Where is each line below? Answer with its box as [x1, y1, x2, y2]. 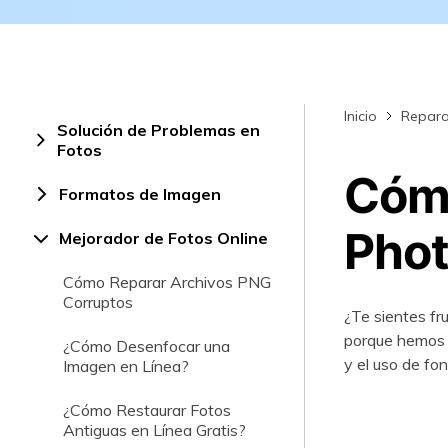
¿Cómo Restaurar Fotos [63, 400, 231, 420]
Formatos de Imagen [59, 184, 221, 204]
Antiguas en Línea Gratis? [63, 420, 246, 440]
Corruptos [63, 292, 133, 312]
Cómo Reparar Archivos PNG [63, 272, 271, 292]
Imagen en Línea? [63, 356, 189, 376]
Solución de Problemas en [57, 120, 261, 140]
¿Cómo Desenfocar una [63, 336, 230, 356]
